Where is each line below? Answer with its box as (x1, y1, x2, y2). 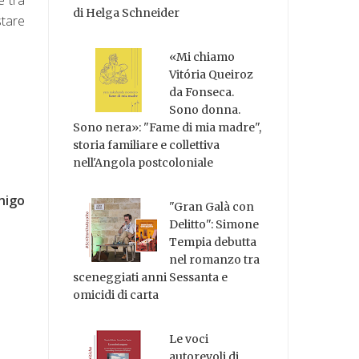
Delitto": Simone (169, 216, 260, 232)
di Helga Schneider (73, 6, 180, 21)
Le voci (169, 331, 209, 346)
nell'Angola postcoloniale (73, 155, 214, 171)
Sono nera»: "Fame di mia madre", (73, 120, 262, 135)
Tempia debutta (169, 234, 257, 249)
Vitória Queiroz (169, 67, 254, 83)
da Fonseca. (169, 85, 235, 100)
